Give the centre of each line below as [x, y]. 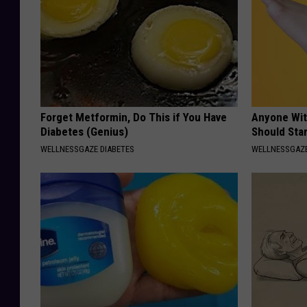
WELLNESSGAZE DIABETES [87, 149]
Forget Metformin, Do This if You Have [134, 117]
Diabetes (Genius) [84, 131]
